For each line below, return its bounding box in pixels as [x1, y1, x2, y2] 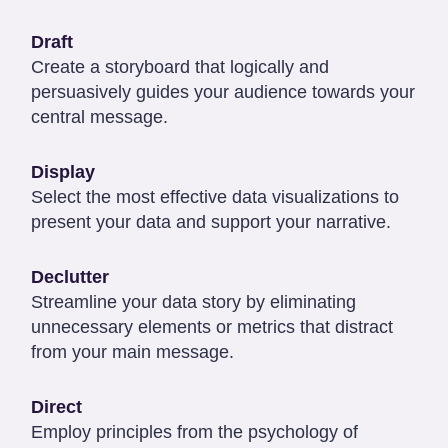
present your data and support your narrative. [31, 211, 391, 232]
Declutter [31, 266, 109, 287]
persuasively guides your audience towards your [31, 81, 415, 102]
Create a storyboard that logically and [31, 56, 329, 77]
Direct [31, 396, 82, 417]
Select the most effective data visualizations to [31, 186, 399, 207]
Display [31, 161, 95, 182]
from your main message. [31, 341, 234, 362]
